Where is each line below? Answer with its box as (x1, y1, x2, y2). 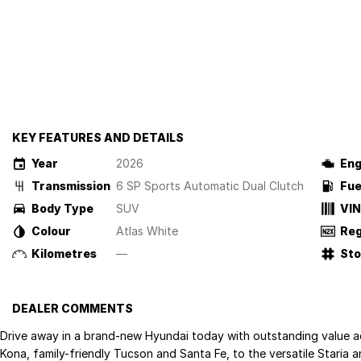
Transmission (31, 179, 110, 193)
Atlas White (116, 224, 178, 238)
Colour (31, 224, 71, 238)
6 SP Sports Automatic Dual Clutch (116, 179, 304, 193)
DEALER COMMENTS (12, 301, 133, 315)
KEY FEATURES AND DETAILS (12, 131, 184, 144)
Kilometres (31, 247, 97, 260)
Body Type (31, 201, 93, 215)
